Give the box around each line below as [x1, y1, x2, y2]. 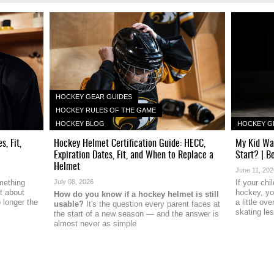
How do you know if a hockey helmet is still [53, 189, 219, 199]
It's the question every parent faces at [83, 199, 220, 209]
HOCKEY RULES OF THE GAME [55, 106, 156, 114]
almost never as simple [53, 218, 136, 228]
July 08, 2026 [53, 177, 94, 185]
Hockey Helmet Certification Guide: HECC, [53, 135, 206, 150]
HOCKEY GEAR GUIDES [55, 92, 132, 100]
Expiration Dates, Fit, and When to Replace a [53, 146, 213, 161]
